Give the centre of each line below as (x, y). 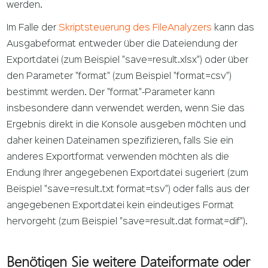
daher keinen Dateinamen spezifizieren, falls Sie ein (120, 141)
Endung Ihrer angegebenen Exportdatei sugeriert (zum (128, 174)
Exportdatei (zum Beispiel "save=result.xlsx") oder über (128, 61)
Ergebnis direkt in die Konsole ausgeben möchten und (127, 125)
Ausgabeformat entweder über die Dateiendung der (122, 45)
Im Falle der (33, 28)
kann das (233, 28)
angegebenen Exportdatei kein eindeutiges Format (121, 206)
